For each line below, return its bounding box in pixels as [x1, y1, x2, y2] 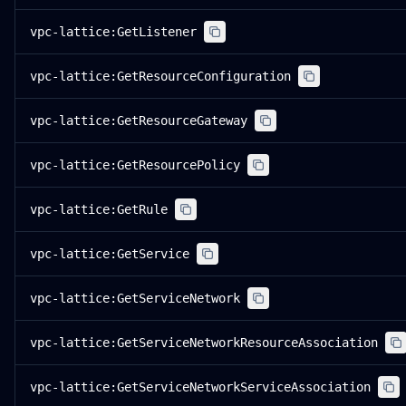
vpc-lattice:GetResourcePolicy [30, 158, 240, 172]
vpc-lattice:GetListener [30, 24, 197, 39]
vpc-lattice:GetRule [30, 202, 168, 217]
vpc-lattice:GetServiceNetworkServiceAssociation [30, 380, 371, 394]
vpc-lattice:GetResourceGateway [30, 113, 247, 128]
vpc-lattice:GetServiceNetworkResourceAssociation [30, 335, 378, 350]
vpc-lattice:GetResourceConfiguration [30, 69, 291, 83]
